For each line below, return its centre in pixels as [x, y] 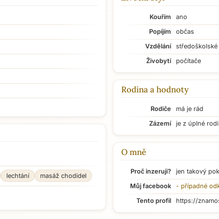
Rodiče [161, 109]
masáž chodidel [63, 176]
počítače [188, 61]
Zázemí [160, 123]
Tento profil [154, 201]
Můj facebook [151, 186]
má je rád [190, 109]
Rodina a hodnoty [155, 89]
